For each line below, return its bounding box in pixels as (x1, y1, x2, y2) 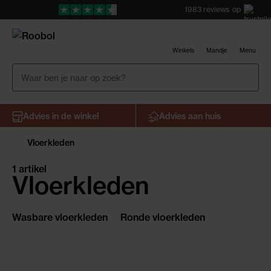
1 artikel (12, 163, 47, 175)
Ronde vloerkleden (120, 211, 206, 223)
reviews (203, 5, 229, 14)
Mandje (206, 46, 227, 54)
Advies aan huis (158, 111, 221, 122)
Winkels (172, 46, 194, 54)
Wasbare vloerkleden (12, 211, 108, 223)
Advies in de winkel (23, 111, 99, 122)
